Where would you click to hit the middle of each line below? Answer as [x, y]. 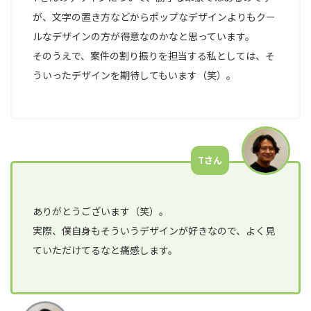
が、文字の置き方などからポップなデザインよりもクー [154, 17]
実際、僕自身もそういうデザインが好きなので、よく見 [154, 230]
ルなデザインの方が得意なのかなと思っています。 [144, 36]
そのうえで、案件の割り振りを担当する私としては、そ [154, 56]
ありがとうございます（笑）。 [101, 211]
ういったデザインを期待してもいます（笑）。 [135, 75]
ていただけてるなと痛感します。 [106, 250]
